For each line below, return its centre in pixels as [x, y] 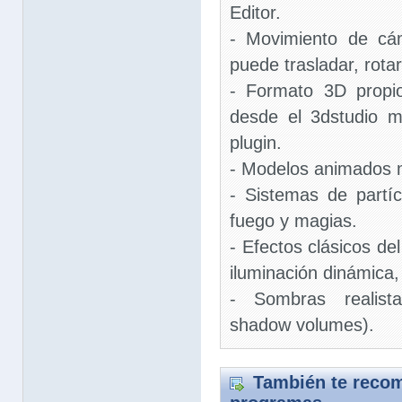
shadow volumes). [302, 325]
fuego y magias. [293, 221]
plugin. [256, 143]
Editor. [255, 13]
